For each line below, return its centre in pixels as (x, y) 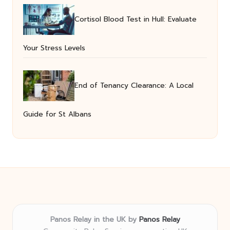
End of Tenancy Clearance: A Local (134, 85)
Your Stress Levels (54, 48)
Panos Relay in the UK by (94, 220)
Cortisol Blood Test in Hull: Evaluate (136, 19)
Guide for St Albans (57, 114)
